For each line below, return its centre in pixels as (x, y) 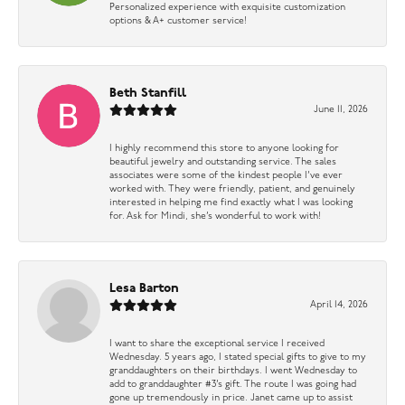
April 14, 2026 (339, 306)
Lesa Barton (144, 289)
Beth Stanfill (148, 94)
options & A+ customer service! (178, 22)
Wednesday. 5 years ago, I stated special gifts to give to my (238, 358)
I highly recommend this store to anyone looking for (224, 149)
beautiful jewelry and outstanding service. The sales (223, 163)
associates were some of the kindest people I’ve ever (226, 176)
